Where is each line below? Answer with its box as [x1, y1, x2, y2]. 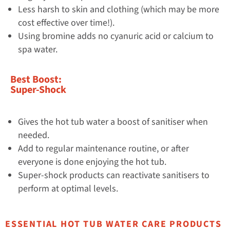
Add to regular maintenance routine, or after [18, 142, 189, 155]
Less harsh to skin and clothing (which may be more [18, 3, 219, 16]
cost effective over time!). [18, 16, 114, 29]
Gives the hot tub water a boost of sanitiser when [18, 115, 208, 128]
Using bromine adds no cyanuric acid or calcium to [18, 29, 214, 43]
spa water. [18, 43, 57, 56]
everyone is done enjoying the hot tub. [18, 155, 166, 168]
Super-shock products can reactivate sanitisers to [18, 168, 209, 182]
